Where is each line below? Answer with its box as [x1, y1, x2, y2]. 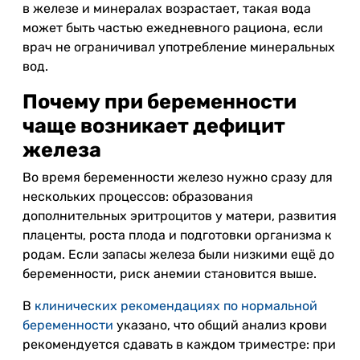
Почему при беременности [22, 89, 297, 113]
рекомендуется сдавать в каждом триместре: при [22, 337, 336, 352]
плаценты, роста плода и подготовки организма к [22, 227, 332, 243]
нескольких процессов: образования [22, 189, 253, 204]
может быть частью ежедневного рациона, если [22, 20, 323, 35]
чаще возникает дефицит [22, 113, 285, 137]
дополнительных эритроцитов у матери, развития [22, 208, 337, 223]
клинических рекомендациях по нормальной [31, 298, 317, 313]
